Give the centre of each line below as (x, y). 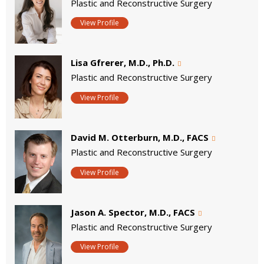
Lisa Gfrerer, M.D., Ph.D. (123, 63)
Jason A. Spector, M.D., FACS (133, 212)
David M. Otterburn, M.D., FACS (140, 138)
